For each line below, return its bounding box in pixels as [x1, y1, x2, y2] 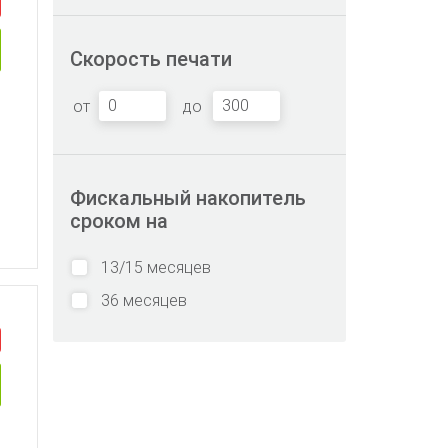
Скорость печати [70, 47, 232, 71]
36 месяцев [101, 291, 187, 310]
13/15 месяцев [101, 258, 211, 277]
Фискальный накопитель [70, 186, 306, 210]
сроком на [70, 209, 168, 233]
